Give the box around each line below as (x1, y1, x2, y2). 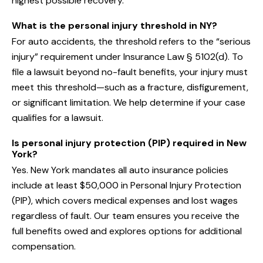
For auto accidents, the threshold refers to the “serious (12, 35, 251, 48)
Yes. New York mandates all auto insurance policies (12, 164, 228, 177)
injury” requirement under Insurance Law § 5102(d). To (12, 50, 243, 63)
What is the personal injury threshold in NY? (12, 19, 217, 32)
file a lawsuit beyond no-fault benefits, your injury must (12, 66, 248, 79)
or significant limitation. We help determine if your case (12, 96, 245, 109)
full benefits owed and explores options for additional (12, 225, 242, 238)
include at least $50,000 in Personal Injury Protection (12, 179, 241, 192)
